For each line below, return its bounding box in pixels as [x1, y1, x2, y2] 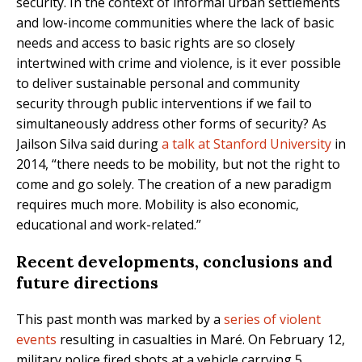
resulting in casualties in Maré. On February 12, [57, 330, 345, 349]
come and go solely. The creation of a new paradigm [16, 175, 331, 194]
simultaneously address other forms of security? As [16, 115, 326, 133]
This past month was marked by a [16, 310, 224, 329]
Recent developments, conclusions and [16, 251, 333, 272]
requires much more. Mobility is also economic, [16, 196, 299, 214]
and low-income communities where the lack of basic [16, 14, 334, 32]
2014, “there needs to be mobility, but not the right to [16, 155, 340, 174]
